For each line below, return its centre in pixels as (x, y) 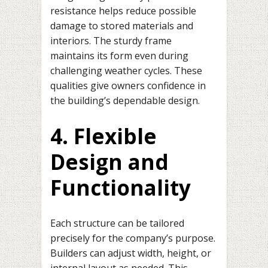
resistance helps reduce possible (123, 10)
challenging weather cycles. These (126, 70)
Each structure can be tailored (117, 223)
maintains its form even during (119, 55)
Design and (109, 162)
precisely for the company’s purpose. (133, 238)
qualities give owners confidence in (128, 85)
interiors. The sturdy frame (111, 40)
